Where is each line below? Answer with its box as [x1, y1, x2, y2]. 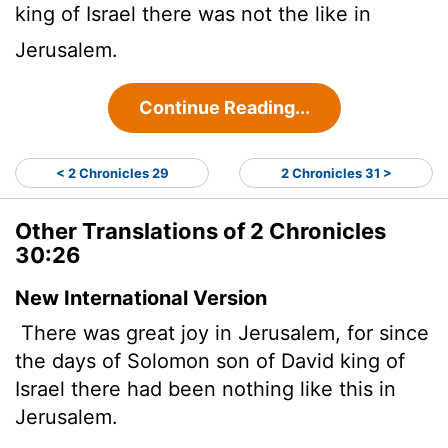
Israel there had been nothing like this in [15, 376, 396, 401]
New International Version [15, 285, 267, 310]
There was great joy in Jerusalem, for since [15, 320, 429, 345]
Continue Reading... [138, 96, 310, 118]
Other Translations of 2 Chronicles [15, 217, 386, 244]
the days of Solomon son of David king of [15, 348, 405, 373]
